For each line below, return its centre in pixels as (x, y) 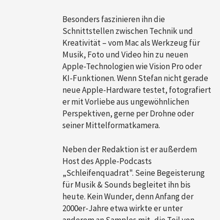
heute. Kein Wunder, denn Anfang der (128, 197)
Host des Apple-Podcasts (107, 161)
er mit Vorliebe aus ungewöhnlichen (126, 102)
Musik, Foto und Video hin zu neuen (125, 55)
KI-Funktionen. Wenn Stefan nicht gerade (135, 78)
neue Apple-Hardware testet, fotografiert (137, 90)
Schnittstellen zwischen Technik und (128, 31)
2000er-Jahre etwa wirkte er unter (123, 208)
